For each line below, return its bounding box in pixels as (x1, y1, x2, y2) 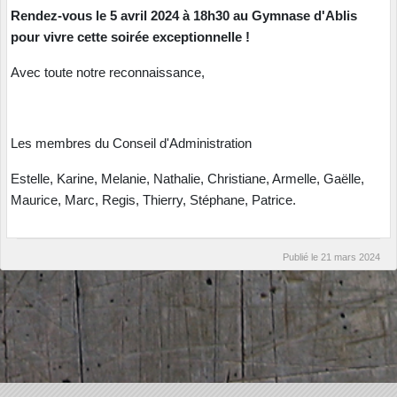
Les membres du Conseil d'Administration (11, 136, 252, 151)
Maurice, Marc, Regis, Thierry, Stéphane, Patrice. (11, 192, 296, 207)
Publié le (283, 251, 321, 262)
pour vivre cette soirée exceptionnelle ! (11, 29, 250, 44)
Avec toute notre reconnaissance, (11, 65, 205, 80)
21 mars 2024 (321, 251, 380, 262)
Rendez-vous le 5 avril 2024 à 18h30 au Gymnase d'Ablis (11, 8, 357, 23)
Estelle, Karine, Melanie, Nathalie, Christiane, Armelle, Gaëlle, (11, 171, 364, 186)
